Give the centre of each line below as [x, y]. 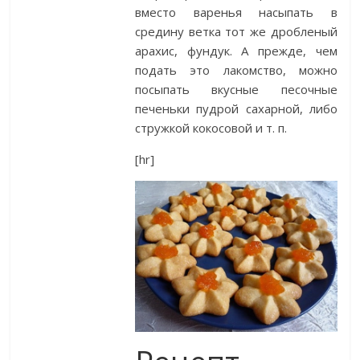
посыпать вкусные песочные [236, 90]
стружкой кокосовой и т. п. [211, 128]
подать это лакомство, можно [236, 70]
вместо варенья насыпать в [236, 12]
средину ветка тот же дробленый [236, 32]
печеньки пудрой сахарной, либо [236, 109]
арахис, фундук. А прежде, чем [236, 51]
